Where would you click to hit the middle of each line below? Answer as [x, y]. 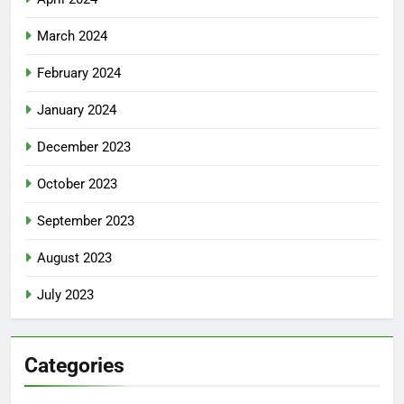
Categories [74, 365]
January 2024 [77, 110]
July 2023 [65, 294]
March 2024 [72, 36]
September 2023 [86, 220]
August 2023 [74, 257]
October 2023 [77, 184]
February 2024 [79, 73]
